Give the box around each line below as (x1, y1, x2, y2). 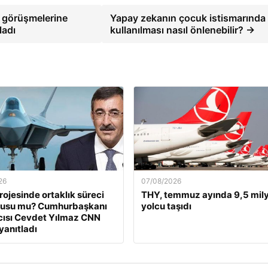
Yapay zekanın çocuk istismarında (110, 12, 266, 25)
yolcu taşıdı (141, 200, 191, 212)
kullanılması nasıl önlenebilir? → (110, 24, 255, 36)
